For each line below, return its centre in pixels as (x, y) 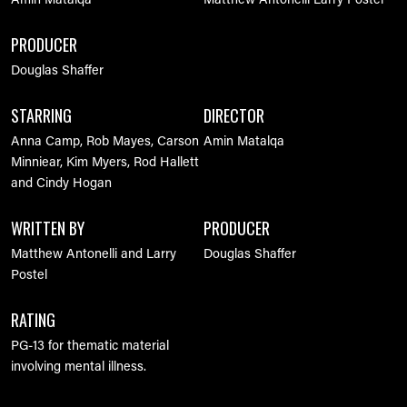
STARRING (41, 116)
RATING (33, 320)
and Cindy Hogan (61, 184)
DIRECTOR (234, 116)
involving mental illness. (79, 368)
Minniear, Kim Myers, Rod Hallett (105, 164)
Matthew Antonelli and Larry (94, 255)
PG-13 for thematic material (90, 347)
